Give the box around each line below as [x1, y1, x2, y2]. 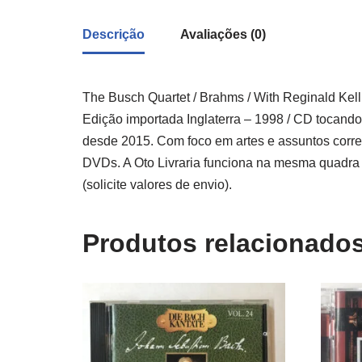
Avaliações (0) [180, 27, 266, 41]
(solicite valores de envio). [82, 177, 232, 192]
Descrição [82, 27, 145, 41]
